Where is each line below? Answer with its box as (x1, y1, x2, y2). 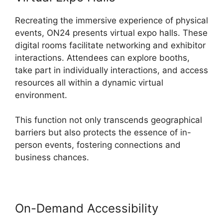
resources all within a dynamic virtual (15, 77, 163, 88)
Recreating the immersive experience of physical (15, 15, 208, 25)
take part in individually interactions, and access (15, 65, 208, 75)
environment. (15, 90, 67, 100)
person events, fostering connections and (15, 140, 181, 150)
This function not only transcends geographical (15, 115, 202, 125)
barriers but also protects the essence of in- (15, 127, 191, 138)
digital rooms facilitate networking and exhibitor (15, 40, 206, 50)
